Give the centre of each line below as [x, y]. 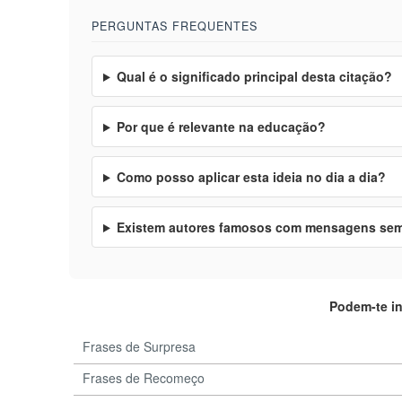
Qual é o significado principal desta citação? [254, 76]
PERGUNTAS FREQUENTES [175, 26]
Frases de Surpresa [139, 346]
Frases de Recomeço [144, 378]
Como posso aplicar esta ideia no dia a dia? [251, 177]
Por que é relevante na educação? [221, 127]
